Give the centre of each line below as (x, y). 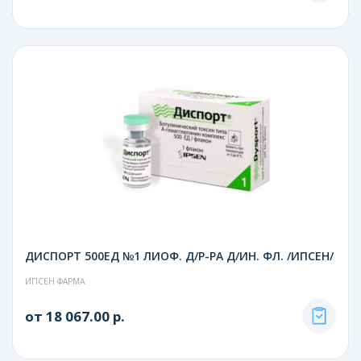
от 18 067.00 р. (75, 316)
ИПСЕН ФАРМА (55, 281)
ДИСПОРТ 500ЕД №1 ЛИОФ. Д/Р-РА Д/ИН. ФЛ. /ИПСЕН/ (179, 255)
